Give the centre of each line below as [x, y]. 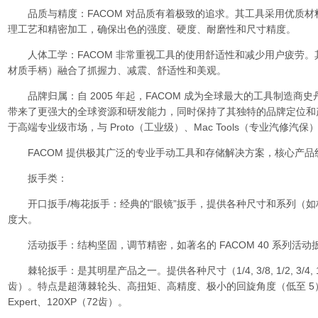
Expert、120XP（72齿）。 [68, 302]
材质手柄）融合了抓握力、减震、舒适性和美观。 [117, 70]
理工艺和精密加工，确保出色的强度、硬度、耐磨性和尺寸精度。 [152, 29]
